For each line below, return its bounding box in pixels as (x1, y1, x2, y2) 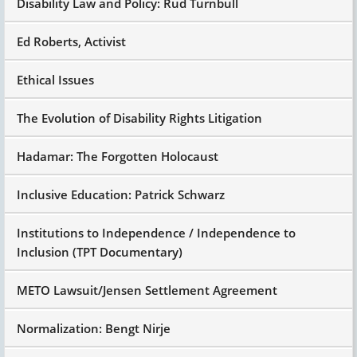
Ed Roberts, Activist (17, 33, 126, 49)
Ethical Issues (17, 71, 94, 88)
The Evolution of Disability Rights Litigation (17, 109, 262, 126)
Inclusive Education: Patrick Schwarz (17, 186, 225, 202)
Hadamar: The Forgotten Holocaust (17, 147, 218, 164)
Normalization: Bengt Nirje (17, 320, 171, 336)
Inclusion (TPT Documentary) (17, 243, 182, 260)
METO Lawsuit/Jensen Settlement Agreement (17, 281, 277, 298)
